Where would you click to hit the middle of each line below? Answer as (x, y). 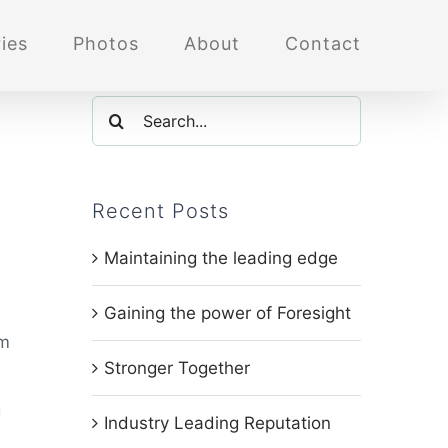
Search (118, 112)
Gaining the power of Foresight (227, 313)
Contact (323, 43)
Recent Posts (160, 211)
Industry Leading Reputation (217, 423)
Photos (106, 43)
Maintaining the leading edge (220, 258)
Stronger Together (176, 368)
